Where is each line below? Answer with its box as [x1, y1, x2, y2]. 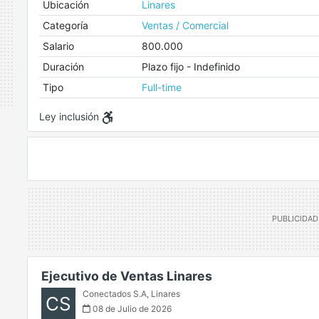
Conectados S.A [83, 288, 147, 300]
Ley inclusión [39, 110, 102, 122]
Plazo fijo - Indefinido [141, 61, 240, 73]
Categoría [42, 19, 88, 31]
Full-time [141, 81, 182, 93]
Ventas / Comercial [141, 19, 229, 31]
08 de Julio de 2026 [90, 303, 172, 315]
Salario [42, 40, 74, 52]
